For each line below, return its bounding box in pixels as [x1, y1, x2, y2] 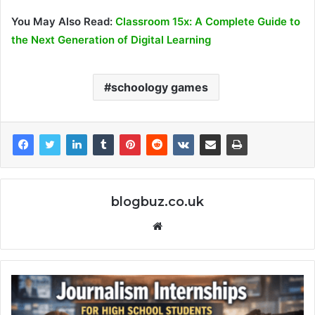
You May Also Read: [11, 15, 115, 29]
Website [162, 219, 202, 233]
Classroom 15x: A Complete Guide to [115, 15, 300, 29]
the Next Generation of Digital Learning [11, 33, 211, 47]
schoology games [110, 80, 208, 95]
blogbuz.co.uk [111, 194, 204, 210]
